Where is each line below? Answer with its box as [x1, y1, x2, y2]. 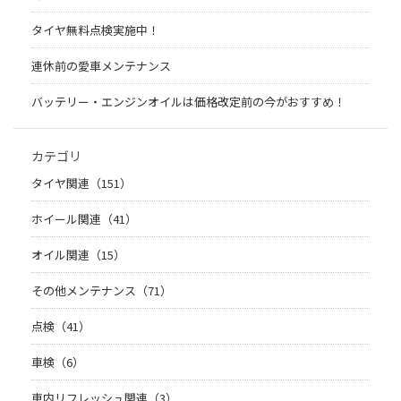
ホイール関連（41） [31, 209, 137, 227]
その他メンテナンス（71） [31, 281, 172, 299]
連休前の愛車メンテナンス [31, 56, 171, 74]
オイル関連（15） [31, 245, 125, 263]
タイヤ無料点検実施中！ [31, 21, 159, 38]
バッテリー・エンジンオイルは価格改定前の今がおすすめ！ [31, 92, 346, 110]
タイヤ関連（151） [31, 174, 132, 192]
